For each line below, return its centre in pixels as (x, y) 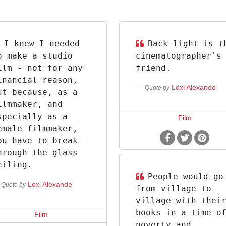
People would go (185, 176)
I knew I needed (42, 44)
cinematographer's (178, 56)
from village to (173, 188)
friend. (153, 68)
